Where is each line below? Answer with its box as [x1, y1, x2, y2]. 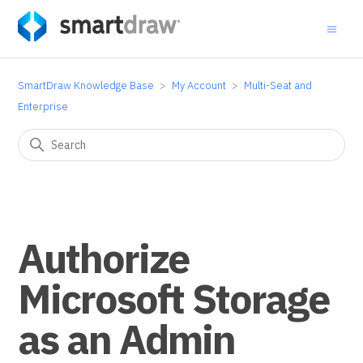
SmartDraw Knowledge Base [18, 79, 155, 92]
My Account [172, 79, 227, 92]
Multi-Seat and [244, 79, 313, 92]
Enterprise [18, 100, 69, 113]
